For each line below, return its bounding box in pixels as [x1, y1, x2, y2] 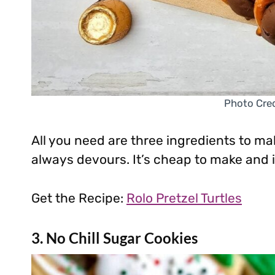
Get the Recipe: [31, 190, 126, 206]
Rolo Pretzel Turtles [126, 190, 242, 206]
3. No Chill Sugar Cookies [31, 228, 198, 247]
